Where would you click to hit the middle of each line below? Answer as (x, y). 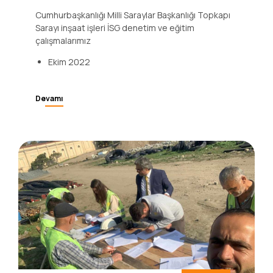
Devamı (49, 129)
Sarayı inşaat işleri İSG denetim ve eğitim (115, 58)
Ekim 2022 (69, 93)
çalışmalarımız (63, 71)
